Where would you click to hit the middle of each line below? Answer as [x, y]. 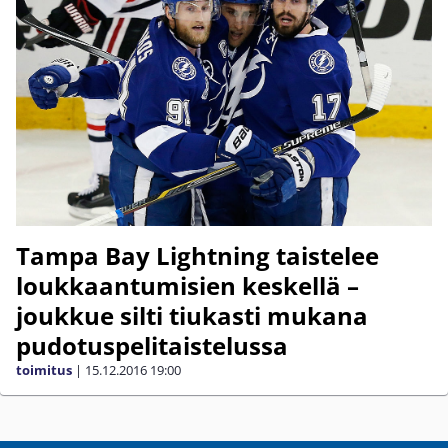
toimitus [44, 369]
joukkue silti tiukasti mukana [192, 315]
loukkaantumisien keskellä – [187, 285]
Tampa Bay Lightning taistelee [197, 255]
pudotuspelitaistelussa [152, 345]
